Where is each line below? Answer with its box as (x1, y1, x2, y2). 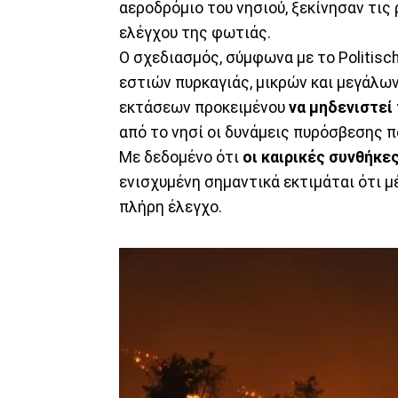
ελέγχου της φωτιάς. (119, 23, 271, 42)
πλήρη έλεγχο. (119, 197, 222, 216)
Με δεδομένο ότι (119, 147, 243, 166)
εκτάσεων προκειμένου (119, 98, 289, 116)
